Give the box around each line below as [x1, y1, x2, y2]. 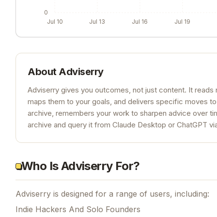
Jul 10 [46, 17, 63, 25]
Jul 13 [89, 17, 106, 25]
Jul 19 [174, 17, 191, 25]
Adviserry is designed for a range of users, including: [15, 188, 209, 199]
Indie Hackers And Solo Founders [15, 204, 140, 214]
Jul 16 [132, 17, 148, 25]
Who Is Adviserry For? [21, 158, 140, 173]
